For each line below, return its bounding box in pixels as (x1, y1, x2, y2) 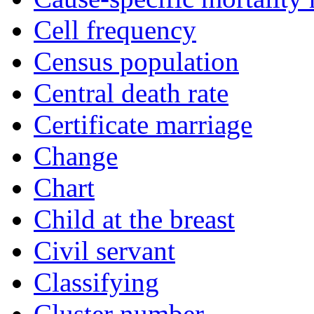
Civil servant (34, 235, 175, 266)
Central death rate (34, 78, 228, 109)
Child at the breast (34, 204, 235, 235)
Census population (34, 46, 239, 77)
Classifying (34, 267, 159, 298)
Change (34, 141, 118, 172)
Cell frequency (34, 15, 196, 46)
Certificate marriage (34, 109, 252, 140)
